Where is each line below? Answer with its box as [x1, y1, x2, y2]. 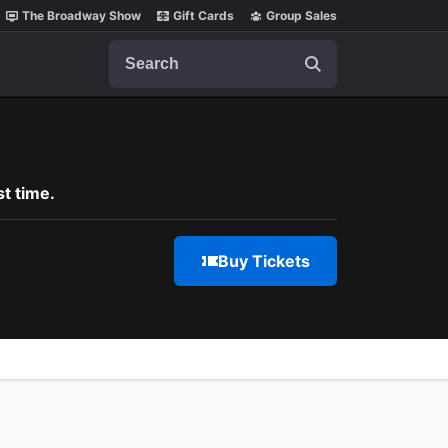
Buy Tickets [217, 251, 310, 271]
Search [108, 39, 160, 59]
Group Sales [266, 8, 337, 23]
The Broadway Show [22, 8, 141, 23]
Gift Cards [173, 8, 234, 23]
